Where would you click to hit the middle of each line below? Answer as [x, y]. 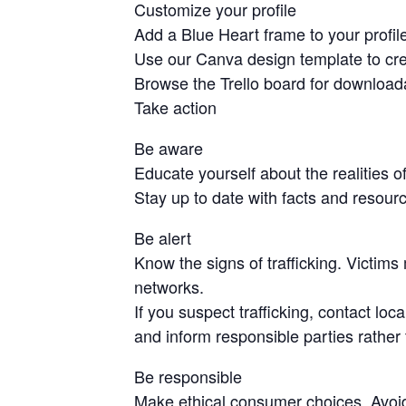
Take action [175, 107]
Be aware [168, 148]
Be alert [162, 238]
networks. [169, 287]
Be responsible [188, 377]
